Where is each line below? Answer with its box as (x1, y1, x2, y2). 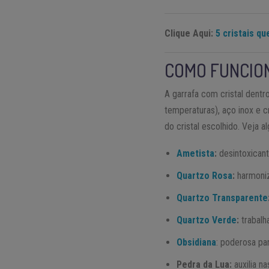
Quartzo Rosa (177, 170, 233, 182)
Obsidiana (177, 237, 217, 249)
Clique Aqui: (165, 28, 216, 40)
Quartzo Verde (177, 214, 237, 226)
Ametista (177, 148, 215, 160)
